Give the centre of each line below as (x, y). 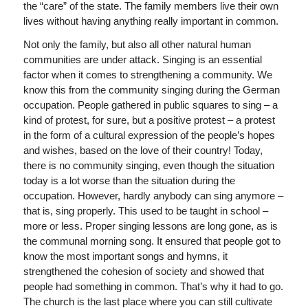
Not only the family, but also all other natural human (137, 45)
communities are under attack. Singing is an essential (142, 60)
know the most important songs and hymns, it (125, 256)
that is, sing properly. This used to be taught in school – (145, 211)
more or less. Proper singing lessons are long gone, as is (150, 226)
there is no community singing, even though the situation (148, 166)
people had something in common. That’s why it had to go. (153, 287)
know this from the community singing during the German (151, 90)
